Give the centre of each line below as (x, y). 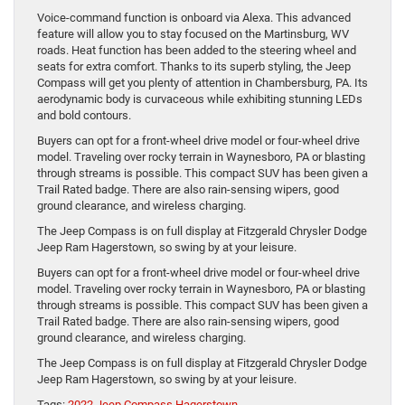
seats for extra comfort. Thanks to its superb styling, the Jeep (194, 67)
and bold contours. (84, 116)
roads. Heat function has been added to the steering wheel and (197, 51)
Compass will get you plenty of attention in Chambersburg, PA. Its (202, 83)
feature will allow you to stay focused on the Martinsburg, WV (193, 34)
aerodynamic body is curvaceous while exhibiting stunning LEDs (200, 99)
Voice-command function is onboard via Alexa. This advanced (194, 18)
